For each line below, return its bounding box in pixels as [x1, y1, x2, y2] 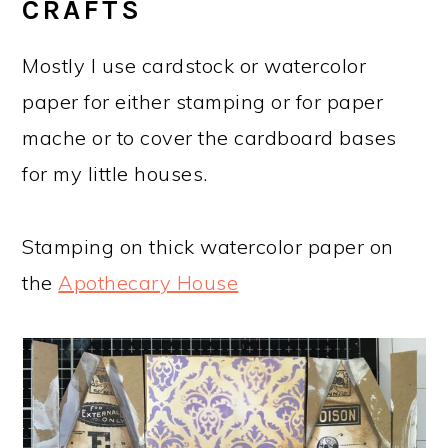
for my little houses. [22, 161, 208, 186]
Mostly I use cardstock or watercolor [22, 53, 367, 78]
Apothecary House [58, 270, 239, 295]
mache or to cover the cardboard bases [22, 125, 397, 150]
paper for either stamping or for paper [22, 89, 384, 114]
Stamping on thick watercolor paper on [22, 234, 394, 259]
